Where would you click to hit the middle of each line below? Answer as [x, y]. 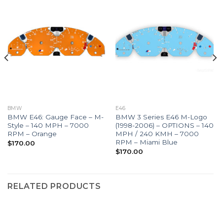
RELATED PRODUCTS [54, 186]
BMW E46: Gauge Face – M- [55, 117]
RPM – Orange [32, 134]
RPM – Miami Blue [146, 142]
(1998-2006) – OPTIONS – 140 [164, 126]
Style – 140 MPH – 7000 [48, 126]
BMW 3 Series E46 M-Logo [161, 117]
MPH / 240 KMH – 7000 [157, 134]
